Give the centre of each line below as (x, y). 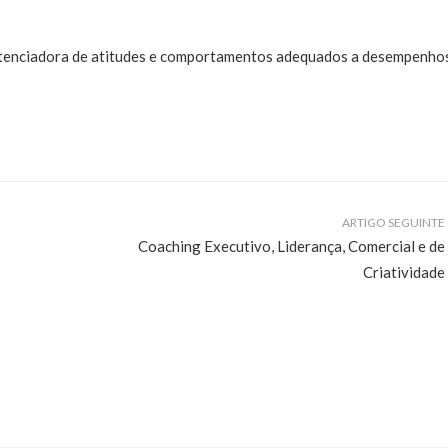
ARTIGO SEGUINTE (393, 222)
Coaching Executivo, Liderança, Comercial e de (291, 245)
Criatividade (403, 271)
